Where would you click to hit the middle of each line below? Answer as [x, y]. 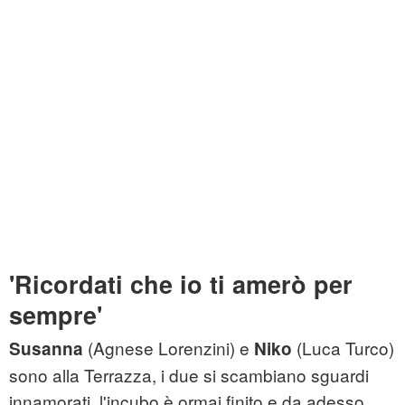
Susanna [46, 349]
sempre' [56, 315]
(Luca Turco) [343, 348]
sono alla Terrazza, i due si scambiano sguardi [189, 375]
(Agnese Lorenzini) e [169, 348]
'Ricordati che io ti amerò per [181, 284]
